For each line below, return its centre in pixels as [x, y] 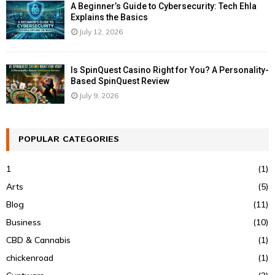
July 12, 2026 [101, 32]
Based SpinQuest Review [120, 81]
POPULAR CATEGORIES [69, 139]
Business [24, 222]
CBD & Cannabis [38, 240]
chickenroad [30, 258]
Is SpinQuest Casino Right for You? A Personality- [170, 70]
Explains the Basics [109, 17]
